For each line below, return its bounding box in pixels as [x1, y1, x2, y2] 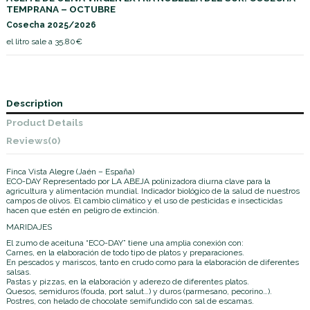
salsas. [6, 267, 31, 277]
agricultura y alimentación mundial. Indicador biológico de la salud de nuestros [6, 186, 300, 197]
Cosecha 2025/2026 [6, 19, 96, 30]
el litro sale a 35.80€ [6, 36, 82, 46]
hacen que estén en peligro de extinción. [6, 206, 159, 216]
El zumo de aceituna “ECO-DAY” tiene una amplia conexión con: [6, 238, 244, 248]
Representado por [41, 176, 111, 187]
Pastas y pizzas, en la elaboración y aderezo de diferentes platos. [6, 277, 249, 287]
